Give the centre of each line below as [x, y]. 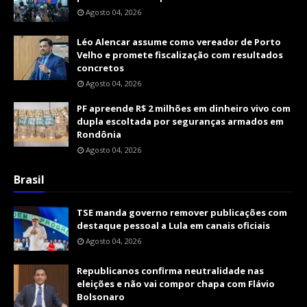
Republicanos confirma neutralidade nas [170, 270]
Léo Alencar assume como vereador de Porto [179, 41]
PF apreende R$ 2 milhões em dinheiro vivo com [184, 108]
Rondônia [99, 134]
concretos [100, 67]
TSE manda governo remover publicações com [182, 212]
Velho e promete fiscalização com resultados [180, 54]
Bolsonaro [101, 296]
